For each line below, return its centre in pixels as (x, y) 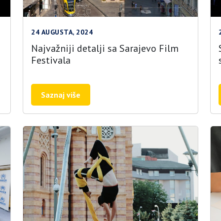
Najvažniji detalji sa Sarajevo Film (105, 48)
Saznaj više (61, 95)
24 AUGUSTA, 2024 (62, 32)
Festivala (51, 60)
